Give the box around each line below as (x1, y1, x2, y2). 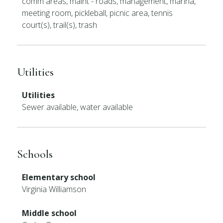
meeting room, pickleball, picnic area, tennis (22, 7, 173, 18)
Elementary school (22, 172, 96, 183)
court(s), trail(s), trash (22, 19, 98, 30)
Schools (17, 147, 53, 161)
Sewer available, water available (22, 102, 133, 112)
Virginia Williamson (22, 184, 87, 195)
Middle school (22, 208, 77, 219)
